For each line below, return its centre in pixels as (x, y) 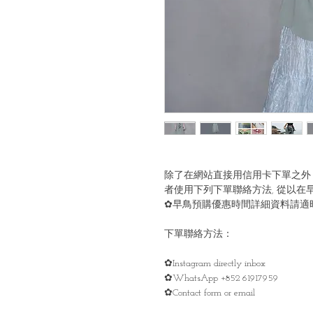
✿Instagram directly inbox (216, 264)
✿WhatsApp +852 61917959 (223, 278)
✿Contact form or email (211, 293)
